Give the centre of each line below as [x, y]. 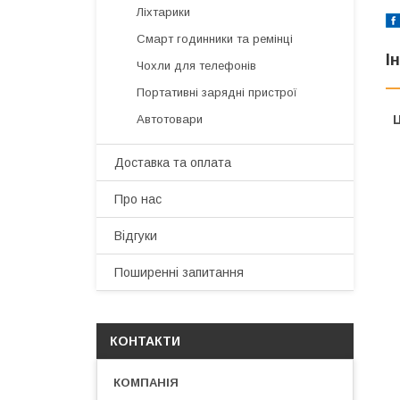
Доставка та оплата [173, 162]
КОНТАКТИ [145, 341]
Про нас [138, 199]
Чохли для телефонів [196, 66]
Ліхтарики [163, 12]
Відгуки [136, 236]
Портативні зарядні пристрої [217, 92]
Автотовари [170, 119]
